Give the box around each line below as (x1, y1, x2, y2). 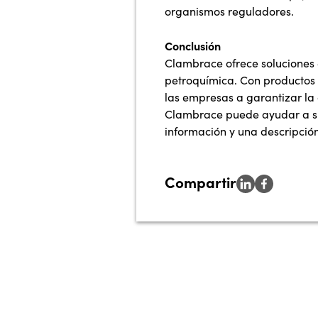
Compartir (165, 172, 236, 192)
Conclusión (165, 38, 221, 53)
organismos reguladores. (165, 4, 294, 18)
